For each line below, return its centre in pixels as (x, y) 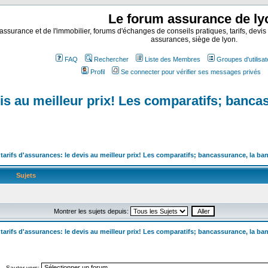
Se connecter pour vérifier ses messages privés (191, 72)
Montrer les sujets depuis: (92, 211)
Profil (98, 72)
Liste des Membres (173, 59)
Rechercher (111, 59)
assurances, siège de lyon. (194, 39)
